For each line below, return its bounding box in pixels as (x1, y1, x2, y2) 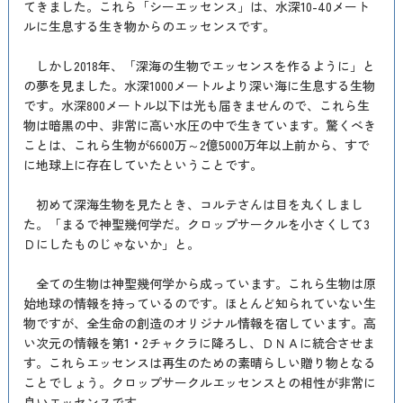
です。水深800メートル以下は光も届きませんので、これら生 (22, 96, 370, 114)
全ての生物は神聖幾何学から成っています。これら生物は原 (22, 274, 376, 292)
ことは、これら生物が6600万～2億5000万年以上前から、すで (22, 136, 370, 154)
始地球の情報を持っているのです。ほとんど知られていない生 (22, 294, 376, 312)
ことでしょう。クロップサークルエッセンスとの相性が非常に (22, 373, 376, 391)
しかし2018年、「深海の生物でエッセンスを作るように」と (22, 57, 375, 75)
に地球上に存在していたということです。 (22, 156, 263, 174)
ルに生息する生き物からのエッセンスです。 (22, 17, 275, 35)
